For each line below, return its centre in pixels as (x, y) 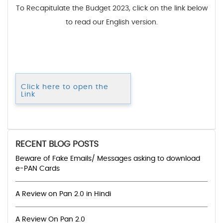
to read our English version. (111, 22)
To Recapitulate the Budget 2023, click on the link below (111, 8)
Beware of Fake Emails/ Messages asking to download (108, 159)
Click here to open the (65, 87)
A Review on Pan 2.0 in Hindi (63, 194)
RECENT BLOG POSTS (57, 144)
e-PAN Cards (38, 168)
